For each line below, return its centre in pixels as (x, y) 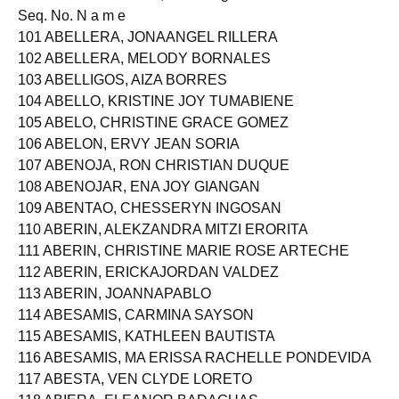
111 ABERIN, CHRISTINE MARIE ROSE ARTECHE (183, 266)
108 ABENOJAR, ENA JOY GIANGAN (139, 202)
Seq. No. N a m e (72, 31)
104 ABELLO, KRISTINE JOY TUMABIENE (156, 116)
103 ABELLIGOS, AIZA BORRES (122, 95)
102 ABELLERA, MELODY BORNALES (144, 73)
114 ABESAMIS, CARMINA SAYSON (136, 330)
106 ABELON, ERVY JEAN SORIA (129, 159)
